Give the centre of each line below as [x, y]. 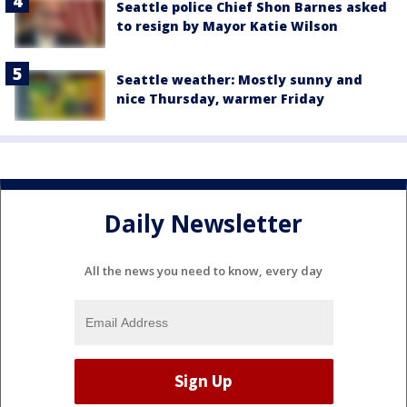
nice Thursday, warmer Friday [220, 98]
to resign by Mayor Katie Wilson [227, 25]
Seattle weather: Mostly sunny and [239, 79]
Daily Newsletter [203, 224]
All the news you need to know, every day [203, 270]
